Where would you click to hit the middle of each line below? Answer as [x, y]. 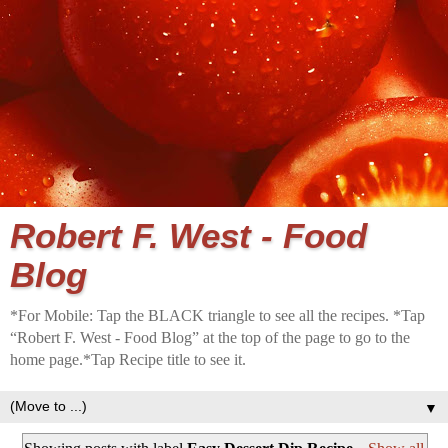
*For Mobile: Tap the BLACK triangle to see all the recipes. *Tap [217, 315]
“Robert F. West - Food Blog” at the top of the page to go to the [210, 337]
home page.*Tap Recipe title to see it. [128, 359]
